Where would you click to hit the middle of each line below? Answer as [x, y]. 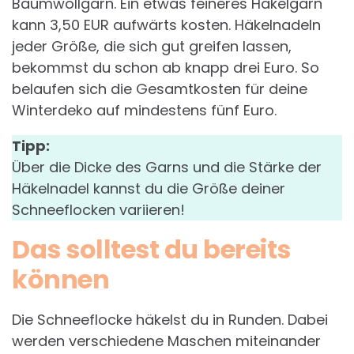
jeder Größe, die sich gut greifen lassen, [152, 47]
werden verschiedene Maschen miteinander [166, 341]
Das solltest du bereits [151, 250]
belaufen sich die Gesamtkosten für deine [160, 89]
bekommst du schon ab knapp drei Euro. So [166, 68]
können [60, 280]
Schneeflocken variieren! [98, 210]
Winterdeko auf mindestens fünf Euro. [144, 111]
